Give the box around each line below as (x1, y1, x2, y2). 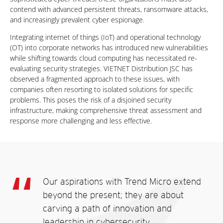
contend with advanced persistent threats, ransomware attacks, (10, 4, 208, 14)
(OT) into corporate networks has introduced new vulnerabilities (10, 43, 208, 53)
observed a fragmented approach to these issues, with (10, 74, 180, 84)
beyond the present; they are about (43, 189, 184, 201)
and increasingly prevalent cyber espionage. (10, 15, 144, 25)
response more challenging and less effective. (10, 116, 152, 126)
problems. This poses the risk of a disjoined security (10, 95, 171, 105)
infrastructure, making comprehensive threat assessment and (10, 106, 202, 115)
